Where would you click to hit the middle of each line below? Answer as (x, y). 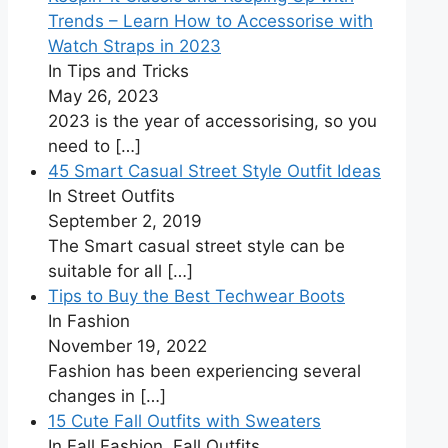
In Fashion (89, 321)
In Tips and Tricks (118, 71)
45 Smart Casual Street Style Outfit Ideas (214, 171)
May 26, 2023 (103, 96)
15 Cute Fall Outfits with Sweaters (184, 421)
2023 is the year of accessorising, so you (212, 121)
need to (81, 146)
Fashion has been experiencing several (204, 371)
